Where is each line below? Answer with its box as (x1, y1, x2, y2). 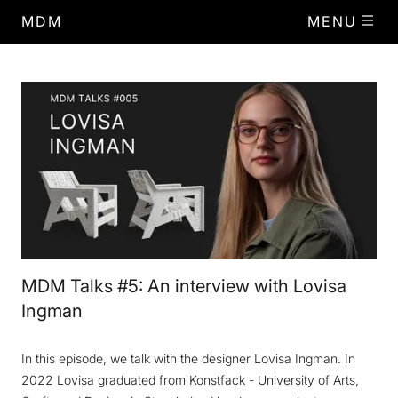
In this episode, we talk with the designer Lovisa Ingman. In (21, 351, 355, 366)
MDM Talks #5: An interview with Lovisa (21, 275, 346, 297)
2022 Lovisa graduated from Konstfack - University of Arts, (21, 372, 359, 387)
